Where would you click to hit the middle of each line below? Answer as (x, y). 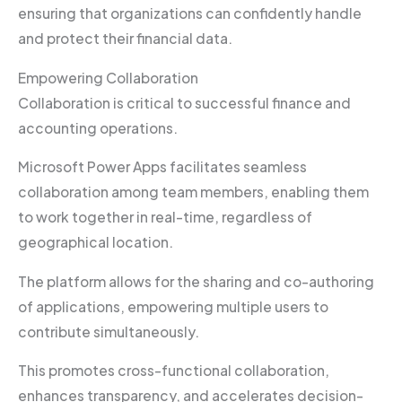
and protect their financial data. (125, 39)
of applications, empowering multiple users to (173, 306)
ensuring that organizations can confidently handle (190, 13)
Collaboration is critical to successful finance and (184, 102)
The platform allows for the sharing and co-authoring (196, 281)
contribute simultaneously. (110, 331)
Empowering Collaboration (108, 77)
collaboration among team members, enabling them (193, 192)
